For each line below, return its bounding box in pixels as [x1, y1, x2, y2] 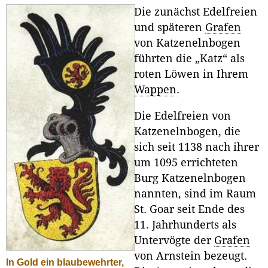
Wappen [134, 84, 176, 96]
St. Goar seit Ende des [134, 203, 245, 216]
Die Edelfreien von [134, 110, 231, 123]
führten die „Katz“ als [134, 53, 245, 65]
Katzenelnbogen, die [134, 126, 240, 138]
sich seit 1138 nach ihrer [134, 141, 259, 154]
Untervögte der [134, 234, 214, 247]
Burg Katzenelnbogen [134, 172, 246, 185]
